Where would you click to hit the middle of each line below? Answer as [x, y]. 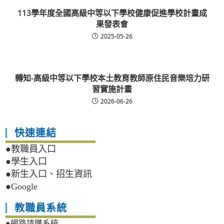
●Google [22, 187]
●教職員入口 [31, 149]
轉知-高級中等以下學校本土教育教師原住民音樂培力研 [112, 78]
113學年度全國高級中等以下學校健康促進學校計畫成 [112, 13]
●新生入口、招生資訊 [49, 174]
